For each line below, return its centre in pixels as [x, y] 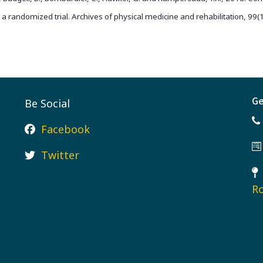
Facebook [65, 129]
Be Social [47, 103]
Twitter [60, 155]
